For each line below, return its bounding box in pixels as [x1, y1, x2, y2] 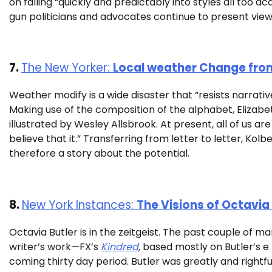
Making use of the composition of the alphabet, [9, 103, 237, 117]
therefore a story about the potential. [9, 146, 192, 161]
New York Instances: [22, 196, 137, 213]
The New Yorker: [21, 59, 113, 76]
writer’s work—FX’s [9, 239, 101, 254]
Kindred [101, 239, 138, 254]
